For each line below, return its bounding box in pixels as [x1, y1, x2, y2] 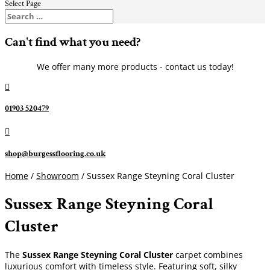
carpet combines [173, 248, 243, 260]
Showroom [36, 170, 79, 182]
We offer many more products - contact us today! [36, 60, 234, 72]
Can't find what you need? [5, 34, 140, 51]
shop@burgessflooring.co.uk [5, 148, 105, 159]
